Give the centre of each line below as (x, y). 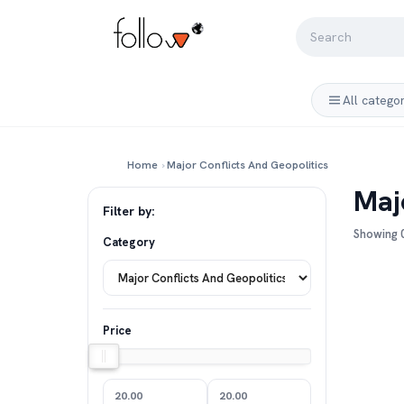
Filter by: (129, 211)
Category (129, 242)
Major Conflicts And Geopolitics (248, 165)
